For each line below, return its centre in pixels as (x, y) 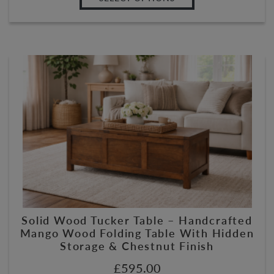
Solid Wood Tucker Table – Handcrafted (137, 220)
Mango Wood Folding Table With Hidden (137, 232)
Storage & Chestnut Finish (137, 245)
